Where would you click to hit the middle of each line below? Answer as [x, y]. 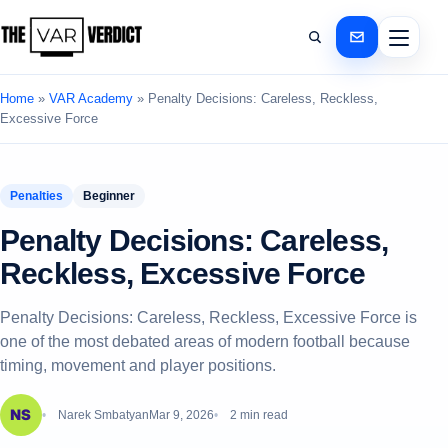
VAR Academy [91, 98]
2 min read [259, 415]
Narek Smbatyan [103, 415]
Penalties [36, 196]
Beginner [109, 196]
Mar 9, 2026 [181, 415]
